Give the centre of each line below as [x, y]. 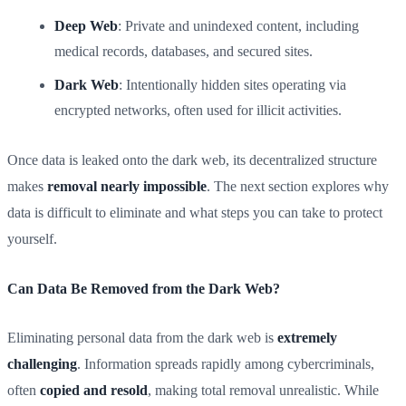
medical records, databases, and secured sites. [184, 51]
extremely [307, 338]
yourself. [32, 238]
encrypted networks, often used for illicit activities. [198, 111]
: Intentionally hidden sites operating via [232, 85]
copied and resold [94, 391]
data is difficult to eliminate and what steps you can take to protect [195, 212]
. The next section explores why [298, 186]
